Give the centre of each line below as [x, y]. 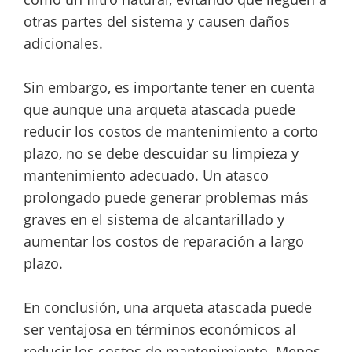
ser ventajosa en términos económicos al [160, 329]
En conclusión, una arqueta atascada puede [168, 307]
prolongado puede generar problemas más [166, 197]
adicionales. [63, 43]
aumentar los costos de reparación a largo [164, 241]
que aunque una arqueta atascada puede [159, 109]
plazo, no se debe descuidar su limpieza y [161, 153]
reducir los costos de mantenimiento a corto [171, 131]
